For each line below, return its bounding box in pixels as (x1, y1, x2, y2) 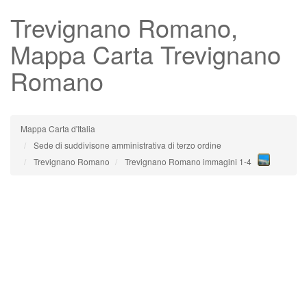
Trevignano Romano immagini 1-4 (125, 156, 251, 167)
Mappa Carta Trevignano (10, 36, 281, 71)
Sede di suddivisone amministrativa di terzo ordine (34, 139, 221, 151)
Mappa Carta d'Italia (21, 123, 95, 134)
